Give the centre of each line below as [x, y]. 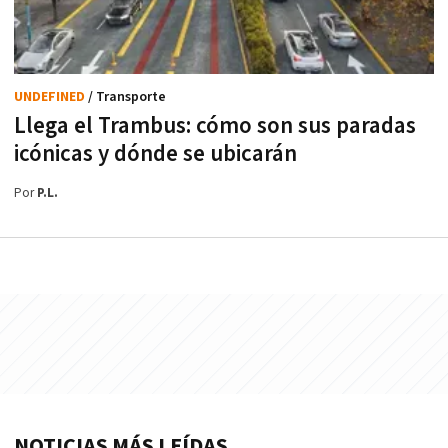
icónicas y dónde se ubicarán [155, 154]
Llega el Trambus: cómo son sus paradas [215, 126]
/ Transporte [127, 97]
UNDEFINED [51, 97]
